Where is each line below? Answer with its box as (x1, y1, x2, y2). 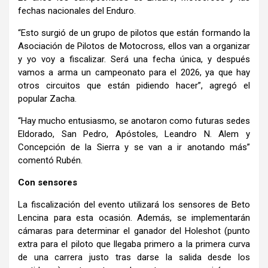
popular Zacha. (18, 93, 77, 105)
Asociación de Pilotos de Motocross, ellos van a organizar (18, 41, 250, 52)
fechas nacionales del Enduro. (18, 5, 136, 17)
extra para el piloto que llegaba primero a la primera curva (18, 239, 250, 250)
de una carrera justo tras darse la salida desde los (18, 252, 250, 263)
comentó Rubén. (18, 155, 83, 166)
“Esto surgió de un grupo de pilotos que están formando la (18, 28, 250, 39)
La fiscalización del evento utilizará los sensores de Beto (18, 199, 250, 211)
